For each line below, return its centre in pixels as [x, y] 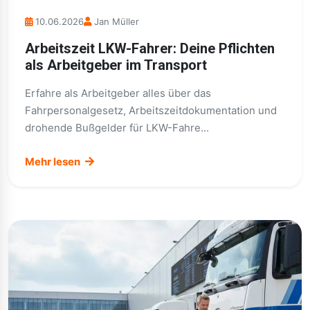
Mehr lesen [54, 162]
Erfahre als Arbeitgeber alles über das [118, 93]
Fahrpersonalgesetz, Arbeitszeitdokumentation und [151, 110]
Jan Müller [117, 21]
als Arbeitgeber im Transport [116, 65]
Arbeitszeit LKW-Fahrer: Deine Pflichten [150, 48]
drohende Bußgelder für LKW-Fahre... [117, 128]
